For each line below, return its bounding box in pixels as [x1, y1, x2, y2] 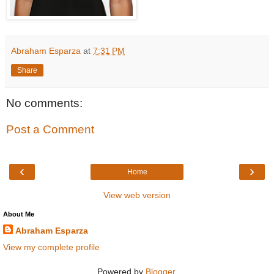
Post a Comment [6, 123, 94, 136]
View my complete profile [3, 242, 100, 252]
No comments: [6, 96, 83, 109]
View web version [103, 190, 171, 200]
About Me [3, 210, 34, 218]
